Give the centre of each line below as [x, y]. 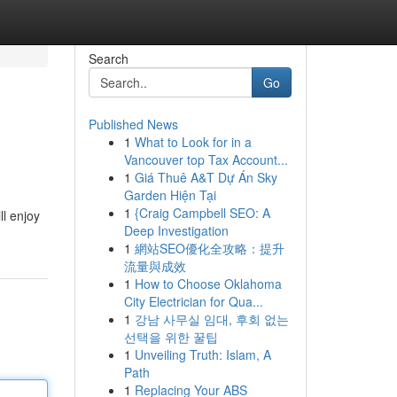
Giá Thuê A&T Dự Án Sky [206, 177]
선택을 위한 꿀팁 [171, 337]
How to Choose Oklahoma [208, 284]
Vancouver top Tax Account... [206, 160]
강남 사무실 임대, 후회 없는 [211, 319]
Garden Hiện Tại [170, 195]
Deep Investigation [176, 230]
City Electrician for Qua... [193, 301]
